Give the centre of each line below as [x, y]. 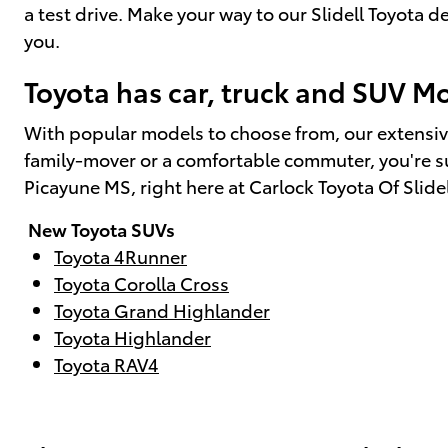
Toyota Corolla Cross [141, 282]
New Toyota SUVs [99, 228]
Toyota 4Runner [120, 255]
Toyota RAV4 [106, 363]
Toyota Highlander [132, 336]
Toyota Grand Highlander [162, 309]
